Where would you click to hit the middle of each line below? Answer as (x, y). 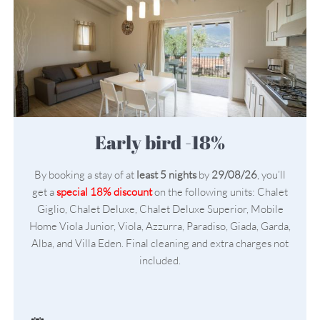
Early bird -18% (166, 142)
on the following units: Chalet (220, 192)
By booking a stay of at (84, 175)
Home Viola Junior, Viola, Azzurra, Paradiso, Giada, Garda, (160, 226)
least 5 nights (165, 175)
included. (160, 261)
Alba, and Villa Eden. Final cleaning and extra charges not (160, 244)
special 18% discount (104, 192)
